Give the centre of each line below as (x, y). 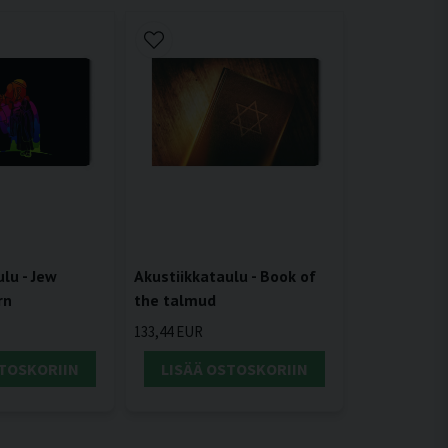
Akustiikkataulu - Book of (224, 276)
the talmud (174, 300)
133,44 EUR (168, 331)
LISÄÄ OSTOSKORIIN (234, 368)
